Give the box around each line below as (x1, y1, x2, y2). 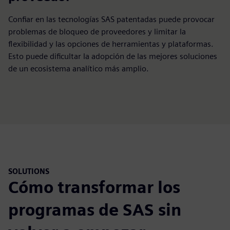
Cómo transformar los (8, 177, 180, 198)
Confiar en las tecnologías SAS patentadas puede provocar (8, 14, 215, 24)
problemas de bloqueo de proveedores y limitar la (8, 26, 186, 36)
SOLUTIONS (8, 166, 49, 176)
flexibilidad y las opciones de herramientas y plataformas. (8, 39, 214, 49)
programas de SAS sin (8, 200, 181, 220)
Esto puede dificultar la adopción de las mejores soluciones (8, 51, 217, 61)
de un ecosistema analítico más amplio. (8, 63, 149, 73)
